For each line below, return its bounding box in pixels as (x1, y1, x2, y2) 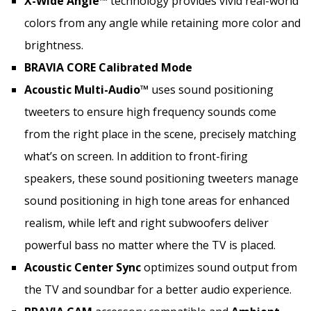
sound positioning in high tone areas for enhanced (24, 192, 289, 208)
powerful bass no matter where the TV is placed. (24, 237, 276, 253)
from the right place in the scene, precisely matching (24, 126, 296, 142)
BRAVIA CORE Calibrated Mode (24, 59, 192, 75)
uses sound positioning (151, 81, 274, 97)
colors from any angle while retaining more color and (24, 15, 301, 31)
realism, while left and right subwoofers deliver (24, 215, 269, 230)
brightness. (24, 37, 83, 53)
